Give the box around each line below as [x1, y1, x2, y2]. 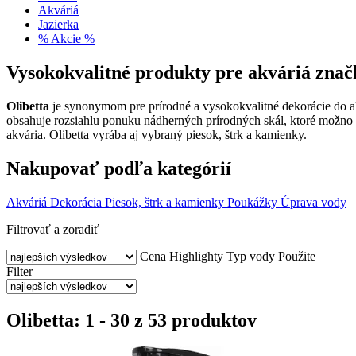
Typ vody [226, 249, 275, 263]
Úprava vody [281, 195, 346, 209]
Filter [6, 264, 33, 278]
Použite [278, 249, 315, 263]
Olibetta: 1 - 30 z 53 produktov [6, 309, 257, 331]
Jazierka [38, 17, 79, 31]
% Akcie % [38, 32, 95, 45]
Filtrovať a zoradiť [6, 222, 99, 236]
